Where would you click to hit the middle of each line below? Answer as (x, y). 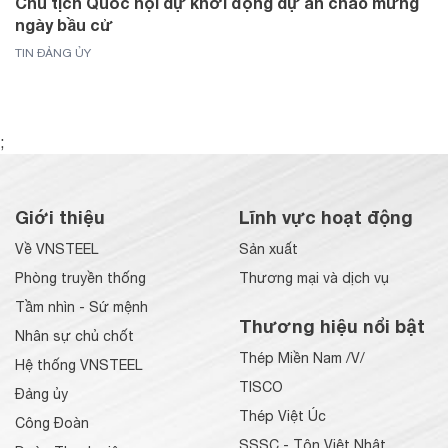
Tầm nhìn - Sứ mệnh (81, 306)
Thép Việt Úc (282, 415)
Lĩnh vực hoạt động (326, 216)
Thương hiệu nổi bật (332, 325)
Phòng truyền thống (80, 277)
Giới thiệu (60, 216)
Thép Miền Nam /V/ (302, 357)
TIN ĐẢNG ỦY (53, 52)
